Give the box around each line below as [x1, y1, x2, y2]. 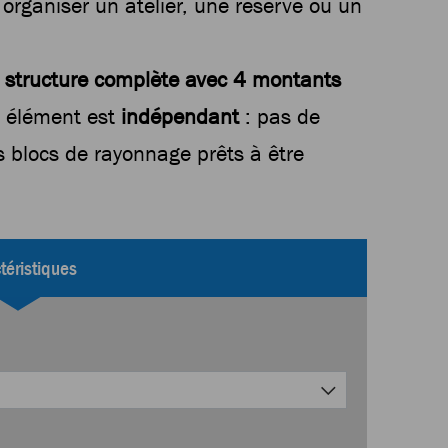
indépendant [120, 104, 239, 130]
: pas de [238, 104, 320, 130]
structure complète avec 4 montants [4, 67, 341, 93]
